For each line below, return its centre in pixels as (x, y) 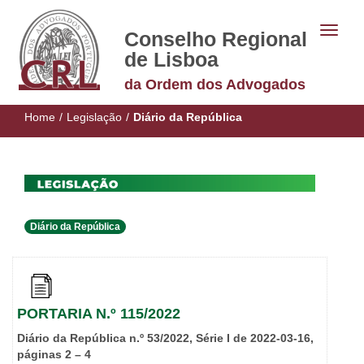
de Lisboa (171, 59)
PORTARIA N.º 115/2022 (99, 314)
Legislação (94, 117)
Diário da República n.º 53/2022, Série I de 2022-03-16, (165, 338)
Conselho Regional (215, 39)
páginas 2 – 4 (54, 355)
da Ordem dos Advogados (214, 84)
